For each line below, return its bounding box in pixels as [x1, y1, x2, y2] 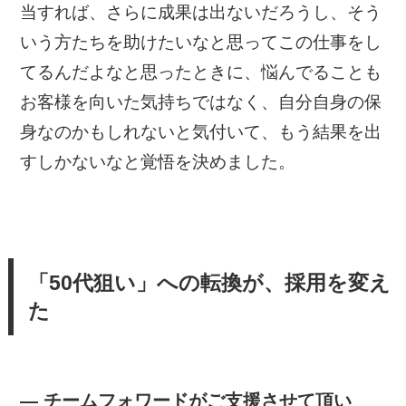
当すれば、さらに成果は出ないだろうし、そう [20, 3, 382, 23]
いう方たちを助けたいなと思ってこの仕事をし [20, 33, 382, 53]
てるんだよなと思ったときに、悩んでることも [20, 63, 382, 82]
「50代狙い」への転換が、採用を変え [27, 271, 391, 295]
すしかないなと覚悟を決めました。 [20, 152, 296, 172]
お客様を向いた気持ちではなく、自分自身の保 [20, 92, 382, 112]
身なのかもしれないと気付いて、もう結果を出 [20, 122, 382, 142]
